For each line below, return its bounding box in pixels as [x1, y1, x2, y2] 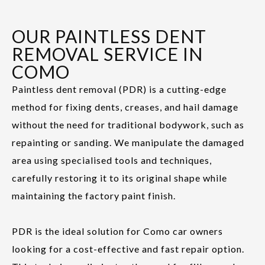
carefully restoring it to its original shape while [12, 172, 227, 183]
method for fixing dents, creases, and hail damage [12, 101, 238, 112]
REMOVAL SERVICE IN [12, 43, 203, 64]
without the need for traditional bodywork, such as [12, 118, 244, 130]
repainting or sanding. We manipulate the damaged [12, 136, 244, 148]
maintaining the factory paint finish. [12, 189, 176, 201]
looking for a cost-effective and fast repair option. [12, 243, 244, 254]
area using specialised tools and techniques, [12, 154, 212, 166]
